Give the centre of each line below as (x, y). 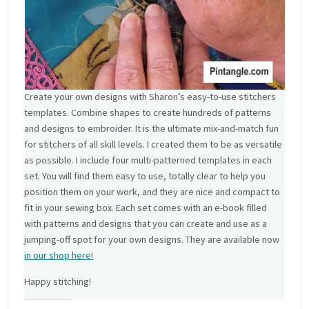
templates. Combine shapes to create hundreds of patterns (148, 113)
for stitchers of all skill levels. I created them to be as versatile (153, 144)
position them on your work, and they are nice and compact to (152, 192)
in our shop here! (59, 256)
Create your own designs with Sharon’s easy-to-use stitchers (150, 97)
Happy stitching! (58, 281)
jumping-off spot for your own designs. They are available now (152, 240)
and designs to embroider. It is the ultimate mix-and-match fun (152, 129)
